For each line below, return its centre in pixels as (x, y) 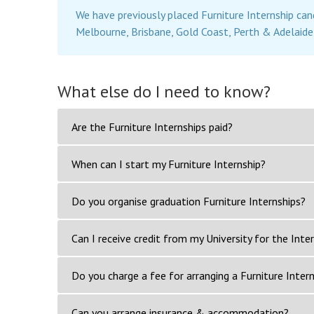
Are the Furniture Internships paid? (152, 127)
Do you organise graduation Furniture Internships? (189, 201)
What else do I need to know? (164, 91)
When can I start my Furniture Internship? (169, 164)
